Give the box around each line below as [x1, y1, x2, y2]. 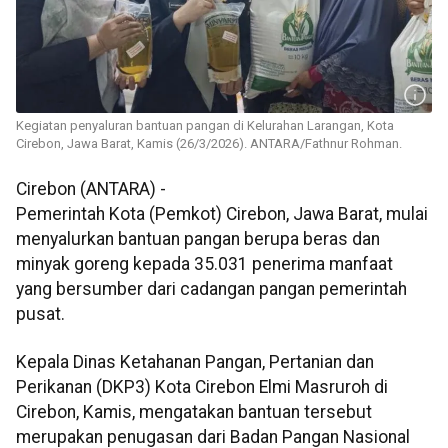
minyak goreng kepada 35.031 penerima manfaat [16, 254, 393, 275]
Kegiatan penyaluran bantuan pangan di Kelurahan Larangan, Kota [16, 118, 394, 134]
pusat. [16, 304, 65, 325]
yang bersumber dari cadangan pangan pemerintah [16, 279, 407, 300]
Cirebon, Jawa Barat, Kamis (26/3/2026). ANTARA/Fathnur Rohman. [16, 136, 402, 152]
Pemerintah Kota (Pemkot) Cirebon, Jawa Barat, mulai [16, 204, 428, 225]
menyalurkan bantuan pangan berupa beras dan [16, 229, 380, 250]
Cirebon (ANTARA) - [16, 179, 166, 200]
